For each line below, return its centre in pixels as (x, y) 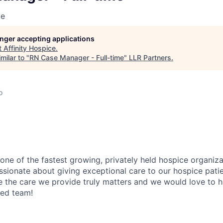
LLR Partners (150, 57)
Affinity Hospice (30, 48)
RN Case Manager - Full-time (77, 57)
